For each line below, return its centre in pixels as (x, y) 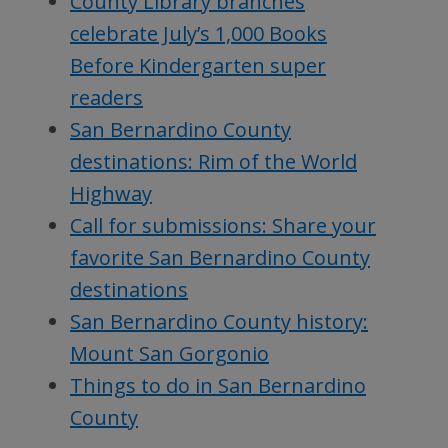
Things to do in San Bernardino (218, 385)
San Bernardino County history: (219, 321)
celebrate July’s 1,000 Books (198, 33)
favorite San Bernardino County (220, 257)
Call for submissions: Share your (223, 225)
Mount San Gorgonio (169, 353)
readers (106, 97)
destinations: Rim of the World (213, 161)
